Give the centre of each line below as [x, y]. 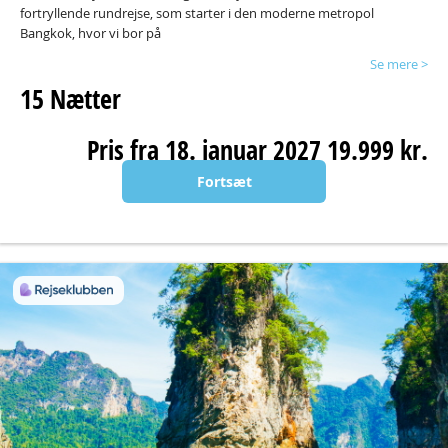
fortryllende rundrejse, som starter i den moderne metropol [197, 13]
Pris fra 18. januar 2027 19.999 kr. [257, 150]
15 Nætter [70, 99]
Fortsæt [224, 181]
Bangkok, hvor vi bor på [92, 33]
